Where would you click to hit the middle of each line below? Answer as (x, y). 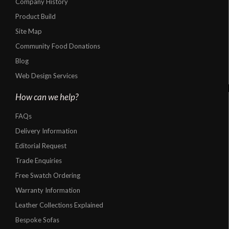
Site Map (29, 31)
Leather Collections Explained (59, 205)
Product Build (36, 17)
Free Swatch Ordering (48, 176)
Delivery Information (46, 131)
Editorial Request (41, 146)
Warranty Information (48, 190)
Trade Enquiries (39, 161)
